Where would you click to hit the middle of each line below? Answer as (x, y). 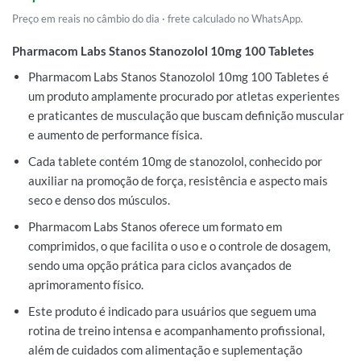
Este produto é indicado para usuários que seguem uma (172, 311)
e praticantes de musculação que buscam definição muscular (186, 116)
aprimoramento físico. (85, 285)
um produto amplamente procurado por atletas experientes (184, 96)
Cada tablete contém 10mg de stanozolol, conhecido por (175, 162)
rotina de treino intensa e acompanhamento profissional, (176, 331)
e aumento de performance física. (115, 135)
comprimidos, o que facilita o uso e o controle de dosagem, (179, 246)
